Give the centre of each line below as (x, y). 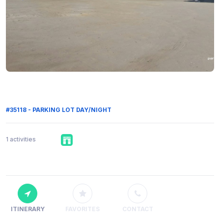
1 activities (21, 139)
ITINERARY (27, 209)
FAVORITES (82, 209)
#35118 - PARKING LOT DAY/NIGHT (59, 110)
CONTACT (137, 209)
